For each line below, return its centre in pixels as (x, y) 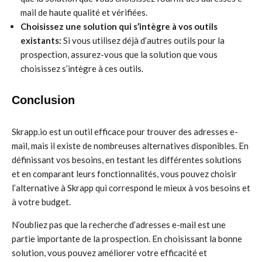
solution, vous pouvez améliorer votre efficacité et (109, 253)
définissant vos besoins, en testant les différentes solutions (127, 160)
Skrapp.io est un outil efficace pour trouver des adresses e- (125, 132)
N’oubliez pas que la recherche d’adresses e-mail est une (119, 225)
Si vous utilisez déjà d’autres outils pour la (143, 40)
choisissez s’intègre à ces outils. (82, 68)
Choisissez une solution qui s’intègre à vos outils (119, 26)
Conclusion (43, 100)
